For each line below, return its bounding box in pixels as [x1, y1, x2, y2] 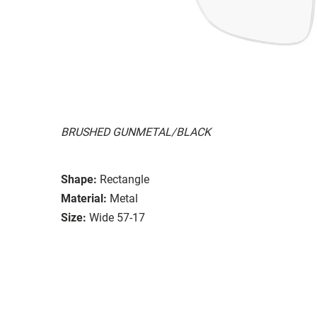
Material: [61, 191, 107, 205]
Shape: [61, 172, 97, 186]
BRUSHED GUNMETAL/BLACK [61, 125, 211, 139]
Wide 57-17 [89, 210, 145, 224]
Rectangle [100, 172, 149, 186]
